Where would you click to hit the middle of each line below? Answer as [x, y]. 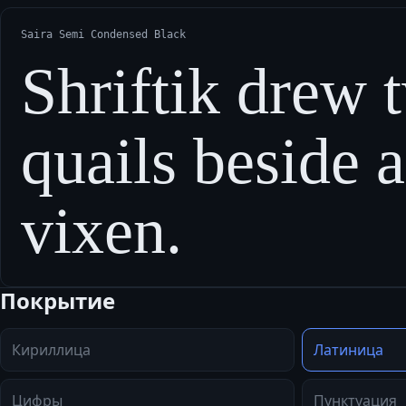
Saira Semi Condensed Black [103, 34]
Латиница [348, 350]
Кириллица [51, 350]
